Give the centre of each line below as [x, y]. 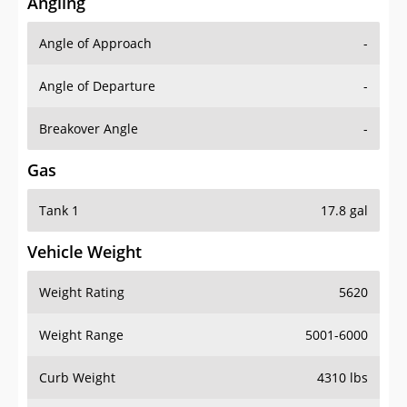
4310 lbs [342, 378]
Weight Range [81, 335]
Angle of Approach [95, 44]
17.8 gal [344, 211]
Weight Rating [82, 293]
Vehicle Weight [84, 252]
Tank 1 [59, 211]
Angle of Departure [97, 86]
